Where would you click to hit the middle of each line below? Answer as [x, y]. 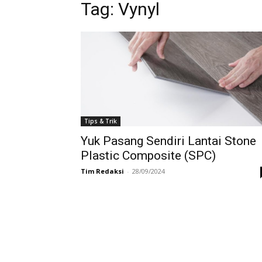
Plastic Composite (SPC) [148, 156]
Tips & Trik [101, 121]
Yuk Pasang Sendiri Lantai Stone [168, 141]
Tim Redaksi [102, 171]
